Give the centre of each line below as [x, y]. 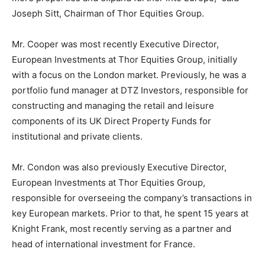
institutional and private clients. [77, 136]
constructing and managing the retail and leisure [113, 105]
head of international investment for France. [104, 244]
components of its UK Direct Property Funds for [112, 121]
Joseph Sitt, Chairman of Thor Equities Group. [108, 13]
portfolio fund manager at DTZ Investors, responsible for [130, 90]
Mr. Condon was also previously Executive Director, [119, 167]
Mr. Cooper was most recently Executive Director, [115, 44]
